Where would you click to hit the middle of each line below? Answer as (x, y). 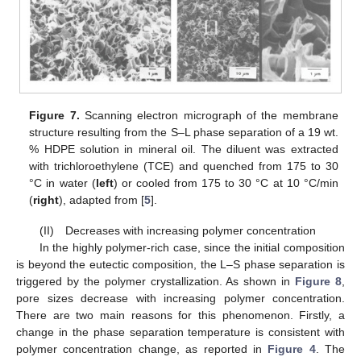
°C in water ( (62, 183)
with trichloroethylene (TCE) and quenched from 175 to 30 (184, 166)
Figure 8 (319, 282)
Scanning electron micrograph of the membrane (209, 116)
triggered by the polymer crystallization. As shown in (156, 282)
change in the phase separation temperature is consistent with (180, 332)
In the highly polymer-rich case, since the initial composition (192, 248)
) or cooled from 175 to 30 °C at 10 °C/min (226, 183)
